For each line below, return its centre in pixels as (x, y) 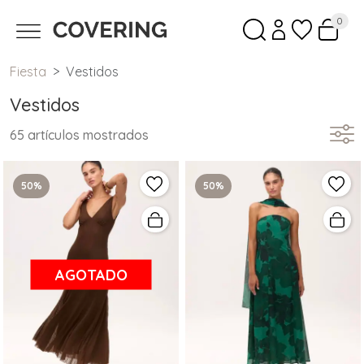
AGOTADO (91, 275)
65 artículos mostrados (79, 135)
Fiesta (28, 72)
